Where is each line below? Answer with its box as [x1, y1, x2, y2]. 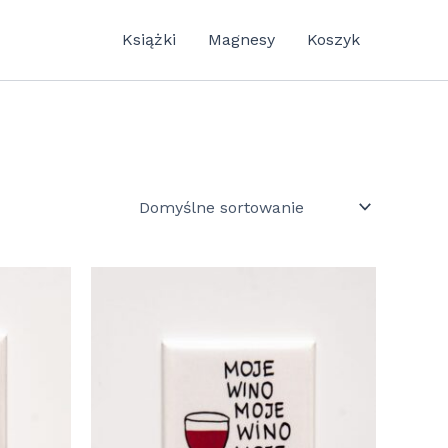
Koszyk [307, 30, 360, 49]
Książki [122, 30, 176, 49]
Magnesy [208, 30, 275, 49]
